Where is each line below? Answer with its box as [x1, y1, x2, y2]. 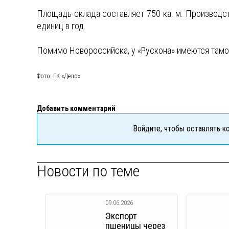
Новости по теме [37, 162, 140, 180]
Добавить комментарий [37, 104, 116, 112]
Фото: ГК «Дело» [37, 72, 80, 80]
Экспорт [105, 210, 137, 221]
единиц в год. [37, 20, 86, 31]
